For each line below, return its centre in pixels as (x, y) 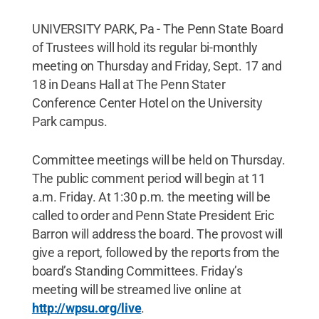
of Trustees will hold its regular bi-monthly (145, 47)
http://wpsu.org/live (87, 308)
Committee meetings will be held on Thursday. (158, 160)
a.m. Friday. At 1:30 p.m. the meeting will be (151, 197)
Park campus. (69, 121)
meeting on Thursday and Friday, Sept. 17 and (157, 66)
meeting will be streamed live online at (136, 289)
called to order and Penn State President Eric (153, 215)
